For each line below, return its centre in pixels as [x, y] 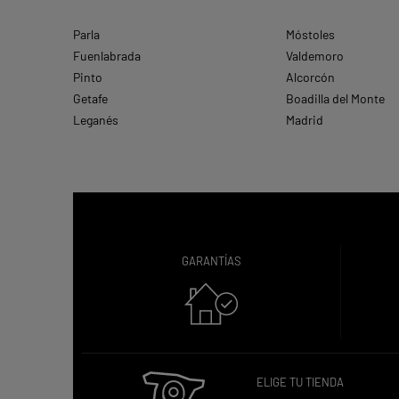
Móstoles [310, 35]
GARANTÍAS [211, 261]
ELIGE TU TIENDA [301, 383]
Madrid [304, 120]
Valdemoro [314, 56]
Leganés [96, 120]
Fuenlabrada [107, 56]
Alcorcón [310, 77]
